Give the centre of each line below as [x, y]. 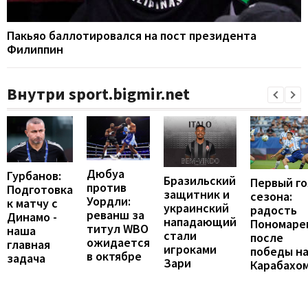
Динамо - [32, 217]
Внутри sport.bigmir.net [98, 94]
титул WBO [118, 229]
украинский [196, 208]
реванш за [115, 215]
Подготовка [40, 190]
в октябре [114, 256]
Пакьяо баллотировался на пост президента [132, 36]
